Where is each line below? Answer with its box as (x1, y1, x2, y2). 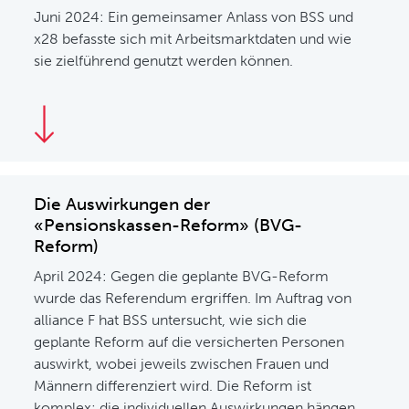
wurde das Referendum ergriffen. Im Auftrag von (34, 289, 352, 307)
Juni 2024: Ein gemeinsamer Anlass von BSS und (34, 8, 354, 26)
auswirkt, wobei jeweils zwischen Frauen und (34, 355, 330, 372)
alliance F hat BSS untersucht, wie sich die (34, 311, 308, 329)
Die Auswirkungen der (34, 194, 211, 215)
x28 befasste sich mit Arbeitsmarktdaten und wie (34, 30, 352, 47)
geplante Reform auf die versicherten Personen (34, 333, 345, 351)
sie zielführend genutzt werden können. (34, 52, 294, 69)
